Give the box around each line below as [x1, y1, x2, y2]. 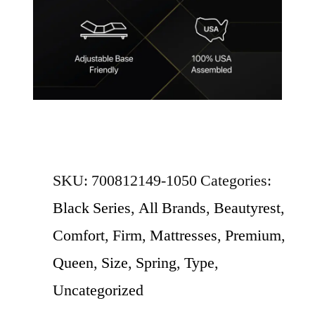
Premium [225, 226, 281, 246]
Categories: [200, 171, 271, 191]
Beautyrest [214, 198, 281, 219]
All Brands [139, 198, 206, 219]
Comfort [53, 226, 105, 246]
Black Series [53, 198, 131, 219]
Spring [136, 253, 176, 274]
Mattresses [150, 226, 217, 246]
